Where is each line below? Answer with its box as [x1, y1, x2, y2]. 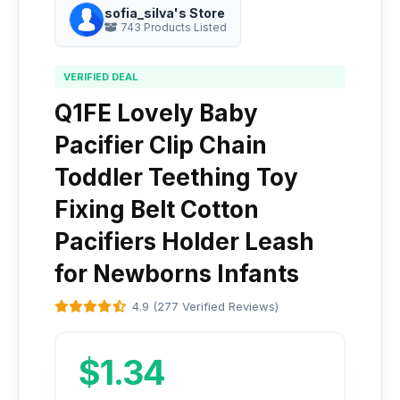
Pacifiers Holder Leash [54, 228, 314, 255]
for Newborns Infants [54, 260, 299, 287]
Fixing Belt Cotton [54, 196, 259, 223]
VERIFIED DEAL [63, 71, 138, 83]
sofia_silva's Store [104, 5, 225, 21]
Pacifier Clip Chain [54, 131, 267, 159]
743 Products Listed [118, 21, 227, 34]
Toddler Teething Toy [54, 163, 298, 191]
